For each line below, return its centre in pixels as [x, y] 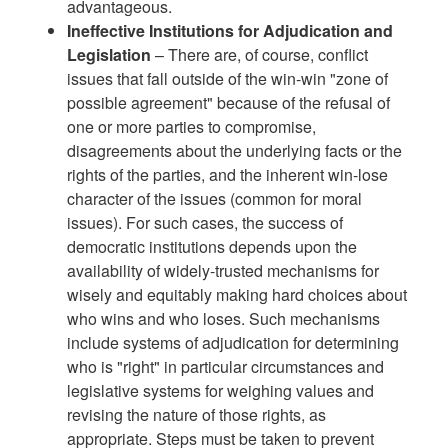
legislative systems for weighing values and [221, 390]
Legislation [111, 54]
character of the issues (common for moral [215, 198]
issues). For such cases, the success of [205, 222]
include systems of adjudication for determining [233, 342]
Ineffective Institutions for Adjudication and [230, 30]
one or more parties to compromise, [192, 126]
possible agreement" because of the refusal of [229, 102]
